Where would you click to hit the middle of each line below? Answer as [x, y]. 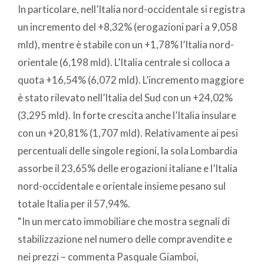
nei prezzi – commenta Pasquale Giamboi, [108, 256]
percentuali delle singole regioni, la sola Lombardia [128, 150]
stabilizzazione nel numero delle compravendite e [125, 239]
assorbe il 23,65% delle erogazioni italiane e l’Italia [128, 168]
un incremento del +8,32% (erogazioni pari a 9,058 [128, 27]
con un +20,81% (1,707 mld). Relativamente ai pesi [128, 133]
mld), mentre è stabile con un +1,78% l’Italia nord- [126, 44]
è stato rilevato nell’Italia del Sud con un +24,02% [125, 97]
